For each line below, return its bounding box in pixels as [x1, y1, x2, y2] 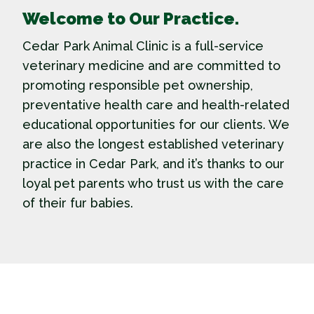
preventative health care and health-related [22, 97, 289, 113]
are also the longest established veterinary [22, 137, 284, 152]
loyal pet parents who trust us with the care [22, 176, 284, 191]
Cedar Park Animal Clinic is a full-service [22, 39, 264, 54]
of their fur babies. [22, 196, 133, 211]
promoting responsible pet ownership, [22, 78, 253, 93]
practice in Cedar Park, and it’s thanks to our [22, 156, 285, 172]
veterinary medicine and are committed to [22, 58, 280, 74]
